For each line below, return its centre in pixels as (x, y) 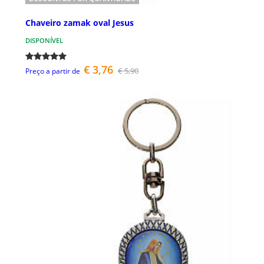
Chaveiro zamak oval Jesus (80, 22)
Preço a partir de (53, 71)
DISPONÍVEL (44, 40)
